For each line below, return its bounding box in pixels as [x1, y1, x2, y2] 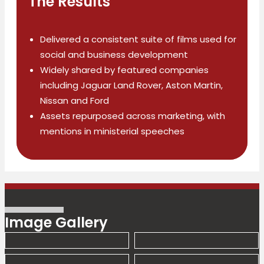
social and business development [40, 48, 188, 61]
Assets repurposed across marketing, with [40, 110, 225, 123]
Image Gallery [5, 213, 108, 233]
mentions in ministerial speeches [40, 125, 184, 138]
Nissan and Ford [40, 94, 109, 107]
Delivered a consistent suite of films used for [40, 33, 236, 46]
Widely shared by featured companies [40, 64, 209, 77]
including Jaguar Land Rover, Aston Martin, [40, 79, 223, 92]
